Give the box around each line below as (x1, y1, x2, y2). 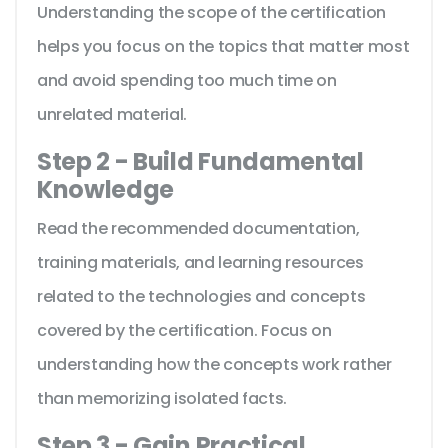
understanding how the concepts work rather (37, 353, 392, 377)
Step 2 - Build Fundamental (37, 145, 364, 179)
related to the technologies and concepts (37, 285, 366, 309)
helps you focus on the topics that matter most (37, 35, 410, 59)
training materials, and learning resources (37, 251, 364, 275)
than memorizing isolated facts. (37, 387, 288, 411)
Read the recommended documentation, (37, 217, 360, 241)
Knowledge (37, 173, 175, 207)
